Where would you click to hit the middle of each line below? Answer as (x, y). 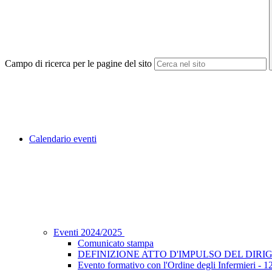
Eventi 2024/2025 (89, 233)
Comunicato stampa (116, 243)
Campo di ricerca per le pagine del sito (78, 64)
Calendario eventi (63, 139)
